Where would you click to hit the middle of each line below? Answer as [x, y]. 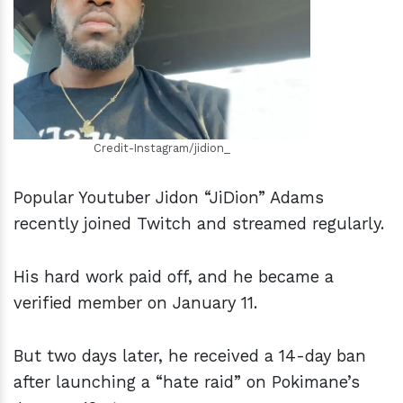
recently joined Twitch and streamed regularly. [201, 224]
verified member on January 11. [138, 303]
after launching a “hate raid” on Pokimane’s [187, 382]
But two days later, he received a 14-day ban [190, 356]
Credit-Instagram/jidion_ [162, 148]
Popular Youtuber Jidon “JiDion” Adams [169, 198]
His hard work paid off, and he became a [174, 277]
